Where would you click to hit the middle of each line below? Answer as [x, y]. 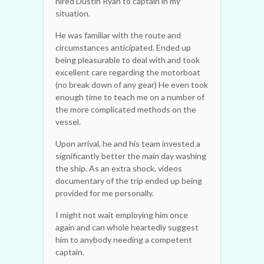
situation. [73, 13]
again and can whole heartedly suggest [127, 227]
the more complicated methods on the [126, 109]
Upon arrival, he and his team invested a [128, 143]
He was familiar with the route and [118, 35]
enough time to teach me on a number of [130, 97]
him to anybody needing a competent [124, 239]
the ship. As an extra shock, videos [119, 168]
